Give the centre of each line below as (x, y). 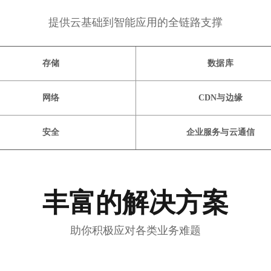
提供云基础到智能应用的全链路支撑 (135, 22)
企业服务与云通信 (220, 132)
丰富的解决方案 (135, 202)
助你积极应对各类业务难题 (135, 230)
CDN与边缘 (220, 98)
